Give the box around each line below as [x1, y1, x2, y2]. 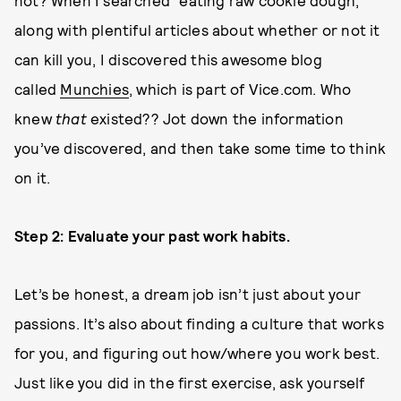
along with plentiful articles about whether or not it [14, 21, 380, 38]
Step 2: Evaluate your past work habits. [14, 226, 290, 244]
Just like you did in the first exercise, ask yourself [14, 373, 365, 391]
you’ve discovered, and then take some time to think [14, 139, 387, 157]
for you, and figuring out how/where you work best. [14, 344, 380, 362]
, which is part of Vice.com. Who [129, 80, 352, 98]
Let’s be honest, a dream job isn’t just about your [14, 285, 362, 303]
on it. [14, 168, 51, 186]
